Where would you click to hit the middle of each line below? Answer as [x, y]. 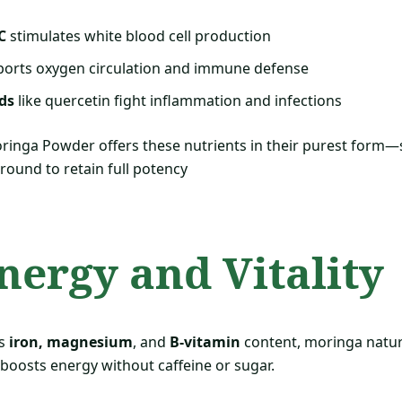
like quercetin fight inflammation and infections [178, 100]
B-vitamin [205, 342]
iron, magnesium [71, 342]
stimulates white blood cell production [139, 35]
